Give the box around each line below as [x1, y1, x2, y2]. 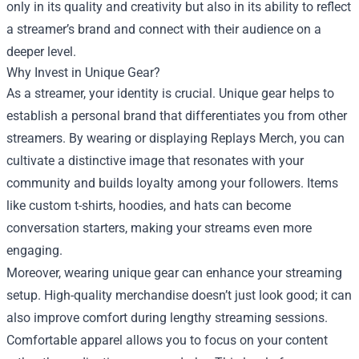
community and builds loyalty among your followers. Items [6, 175, 338, 191]
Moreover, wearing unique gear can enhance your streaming [6, 265, 342, 280]
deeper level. [6, 44, 76, 59]
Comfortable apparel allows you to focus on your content [6, 333, 328, 348]
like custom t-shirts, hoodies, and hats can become [6, 198, 291, 213]
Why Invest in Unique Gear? [6, 65, 160, 80]
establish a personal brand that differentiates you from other [6, 108, 347, 123]
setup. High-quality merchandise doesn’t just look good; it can [6, 288, 352, 303]
